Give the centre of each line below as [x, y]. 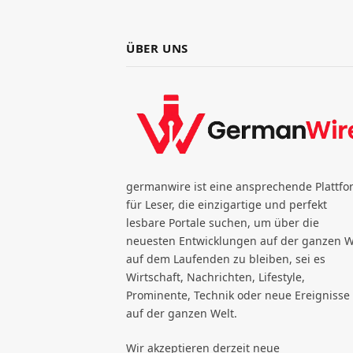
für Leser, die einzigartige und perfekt [227, 205]
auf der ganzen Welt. [182, 314]
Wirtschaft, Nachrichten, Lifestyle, [216, 277]
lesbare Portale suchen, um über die [223, 223]
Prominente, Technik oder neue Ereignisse [238, 295]
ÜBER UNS [157, 48]
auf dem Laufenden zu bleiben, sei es [226, 259]
